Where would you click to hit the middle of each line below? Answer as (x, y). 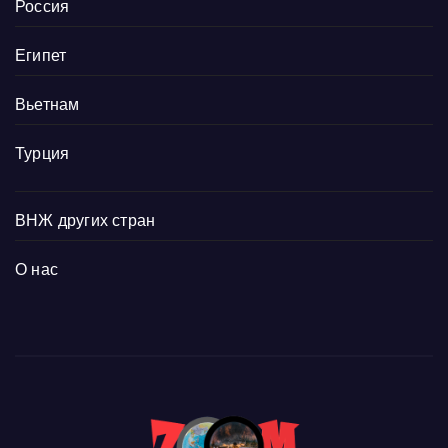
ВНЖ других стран (85, 221)
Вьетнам (47, 105)
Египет (41, 56)
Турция (42, 154)
